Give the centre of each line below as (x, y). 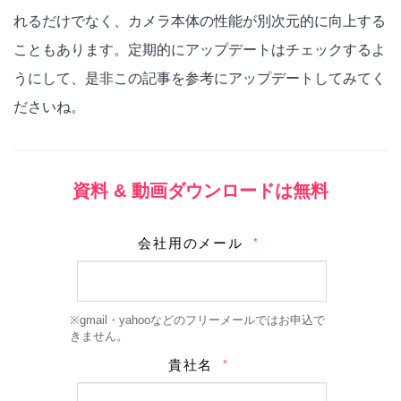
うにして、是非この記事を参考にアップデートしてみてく (200, 77)
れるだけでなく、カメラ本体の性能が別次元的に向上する (200, 20)
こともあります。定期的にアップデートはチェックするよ (200, 49)
